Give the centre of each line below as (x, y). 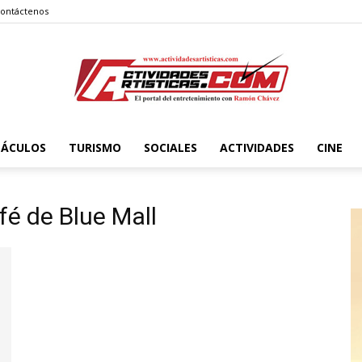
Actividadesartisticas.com (248, 155)
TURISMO (95, 147)
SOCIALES (170, 147)
